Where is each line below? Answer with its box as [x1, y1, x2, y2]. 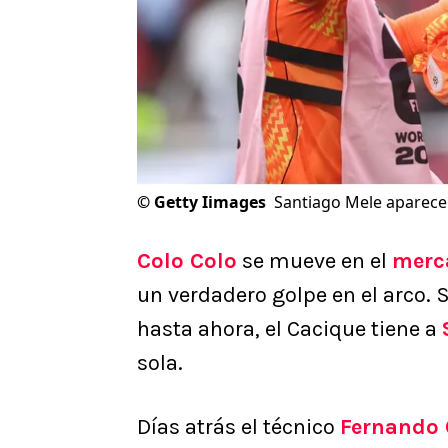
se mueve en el [237, 248, 392, 275]
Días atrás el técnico [137, 414, 340, 441]
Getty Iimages [154, 191, 266, 214]
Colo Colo [137, 248, 237, 275]
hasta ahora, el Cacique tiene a [137, 316, 442, 343]
